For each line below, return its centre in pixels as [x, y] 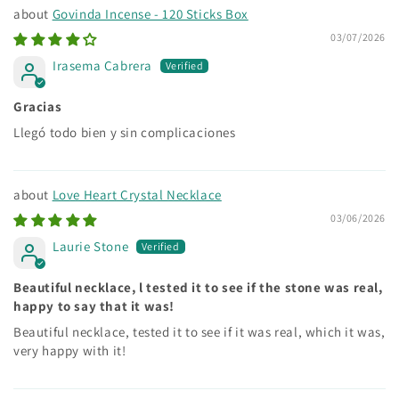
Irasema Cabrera [102, 65]
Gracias [38, 106]
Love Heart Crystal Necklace [137, 194]
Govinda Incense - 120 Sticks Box [150, 13]
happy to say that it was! [94, 305]
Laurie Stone [91, 246]
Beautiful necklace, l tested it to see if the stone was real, [198, 287]
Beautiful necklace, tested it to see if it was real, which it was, [199, 331]
